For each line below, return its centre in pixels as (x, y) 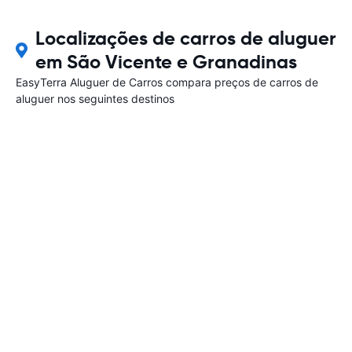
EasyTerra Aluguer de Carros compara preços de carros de (167, 82)
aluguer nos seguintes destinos (95, 98)
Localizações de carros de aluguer (185, 38)
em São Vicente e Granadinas (166, 62)
